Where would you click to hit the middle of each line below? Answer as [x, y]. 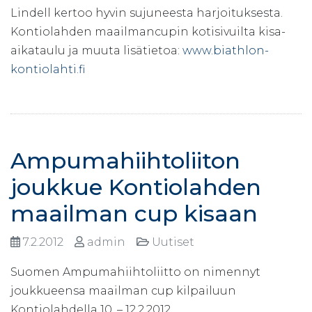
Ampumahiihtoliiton [125, 160]
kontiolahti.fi [48, 69]
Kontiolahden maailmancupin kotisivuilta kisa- [148, 31]
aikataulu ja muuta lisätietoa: [96, 50]
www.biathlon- [226, 50]
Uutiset [174, 242]
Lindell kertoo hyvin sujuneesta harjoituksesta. [147, 13]
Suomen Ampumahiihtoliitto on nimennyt [135, 272]
